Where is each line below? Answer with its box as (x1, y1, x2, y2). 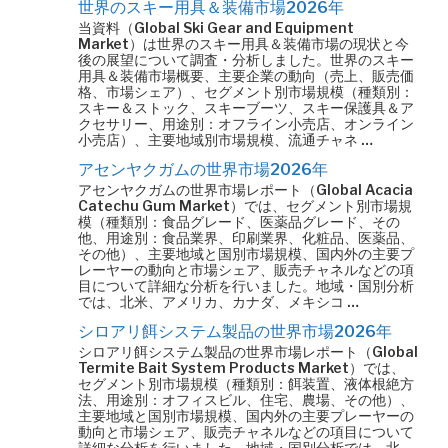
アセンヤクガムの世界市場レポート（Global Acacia (78, 181, 413, 198)
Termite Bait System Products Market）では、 (78, 359, 405, 376)
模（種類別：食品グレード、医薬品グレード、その (78, 213, 400, 230)
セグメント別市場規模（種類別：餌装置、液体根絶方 (78, 375, 414, 392)
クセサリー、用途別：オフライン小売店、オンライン (78, 115, 414, 132)
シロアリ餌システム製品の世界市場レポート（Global (78, 343, 418, 360)
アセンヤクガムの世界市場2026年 (78, 160, 328, 179)
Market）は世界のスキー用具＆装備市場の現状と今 (78, 35, 409, 52)
